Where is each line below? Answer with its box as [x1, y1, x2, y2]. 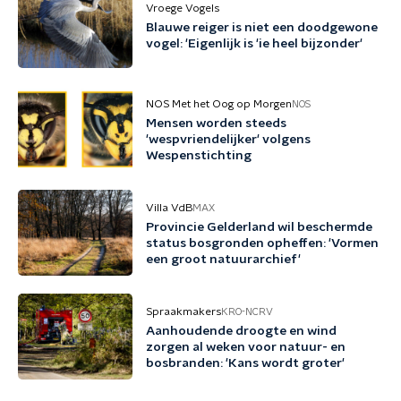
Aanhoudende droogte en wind [146, 325, 337, 337]
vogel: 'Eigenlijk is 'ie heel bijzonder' [146, 38, 363, 50]
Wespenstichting [146, 149, 252, 162]
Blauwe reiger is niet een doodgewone [146, 21, 378, 34]
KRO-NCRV [221, 306, 273, 317]
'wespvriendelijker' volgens [146, 133, 311, 146]
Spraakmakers [146, 306, 221, 317]
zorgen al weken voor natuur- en [146, 341, 346, 354]
